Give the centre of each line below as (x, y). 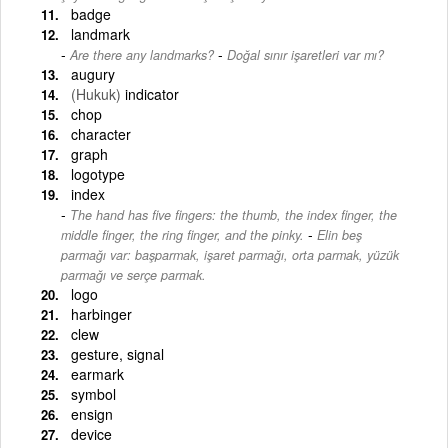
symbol (93, 393)
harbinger (101, 313)
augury (93, 73)
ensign (92, 413)
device (91, 433)
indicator (152, 93)
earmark (97, 373)
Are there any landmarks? (142, 54)
